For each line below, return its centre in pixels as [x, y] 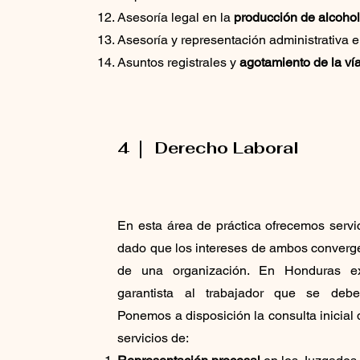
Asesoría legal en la [176, 17]
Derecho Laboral [227, 147]
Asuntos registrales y [179, 62]
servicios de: [153, 337]
